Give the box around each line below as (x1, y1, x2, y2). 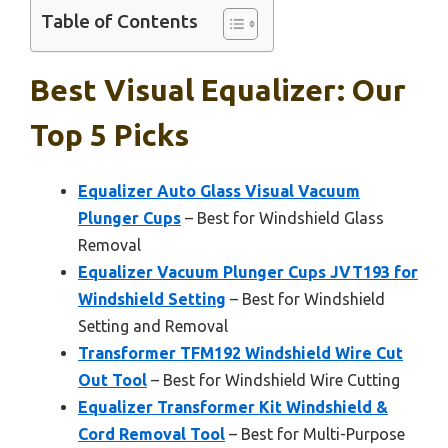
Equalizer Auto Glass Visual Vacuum (78, 181, 360, 200)
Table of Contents (41, 10, 198, 33)
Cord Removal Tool (78, 424, 225, 443)
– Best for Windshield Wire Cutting (147, 370, 400, 389)
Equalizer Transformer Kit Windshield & (78, 397, 388, 416)
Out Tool (78, 370, 147, 389)
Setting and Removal (78, 316, 228, 335)
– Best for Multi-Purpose (225, 424, 405, 443)
